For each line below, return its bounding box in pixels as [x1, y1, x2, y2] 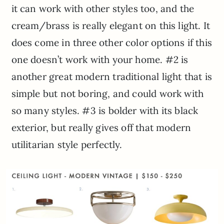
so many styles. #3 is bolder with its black [11, 104, 198, 117]
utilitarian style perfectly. [11, 138, 122, 151]
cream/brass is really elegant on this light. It [11, 19, 210, 32]
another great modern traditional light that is [11, 70, 212, 83]
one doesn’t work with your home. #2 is [11, 53, 188, 66]
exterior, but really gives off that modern [11, 121, 191, 134]
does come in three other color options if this [11, 36, 212, 49]
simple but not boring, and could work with [11, 87, 204, 100]
